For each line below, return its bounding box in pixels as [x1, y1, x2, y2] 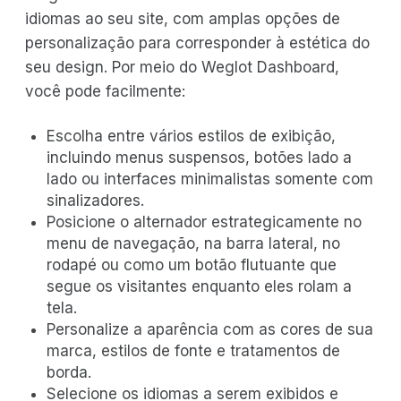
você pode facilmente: [25, 82, 185, 101]
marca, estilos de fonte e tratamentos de [47, 342, 340, 361]
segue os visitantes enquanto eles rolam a [47, 277, 352, 296]
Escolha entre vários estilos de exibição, [47, 127, 336, 146]
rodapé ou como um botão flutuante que [47, 256, 337, 275]
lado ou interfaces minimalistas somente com [47, 170, 373, 189]
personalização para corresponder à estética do [25, 34, 370, 53]
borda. [47, 363, 91, 382]
